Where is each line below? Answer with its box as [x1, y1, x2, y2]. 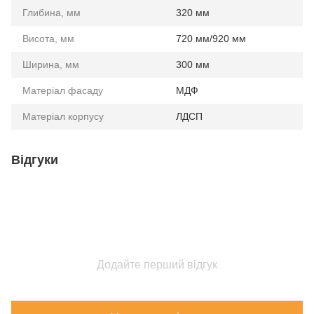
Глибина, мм [22, 7, 81, 18]
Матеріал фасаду [22, 85, 103, 96]
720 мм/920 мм [176, 33, 246, 44]
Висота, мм [22, 33, 74, 44]
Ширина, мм [22, 59, 79, 70]
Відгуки [11, 153, 58, 167]
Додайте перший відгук [97, 259, 217, 271]
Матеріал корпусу [22, 111, 104, 122]
